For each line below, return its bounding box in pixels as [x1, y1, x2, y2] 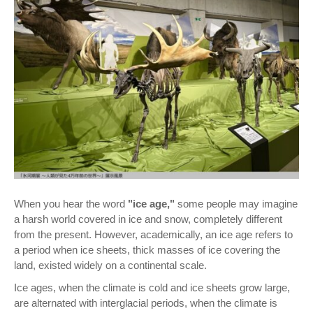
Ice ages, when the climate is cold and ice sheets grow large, [14, 282, 290, 294]
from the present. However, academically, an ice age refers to [14, 228, 293, 241]
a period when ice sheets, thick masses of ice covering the [14, 244, 280, 256]
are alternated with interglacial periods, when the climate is [14, 297, 277, 310]
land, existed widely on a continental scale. [14, 259, 207, 272]
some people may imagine [175, 198, 298, 210]
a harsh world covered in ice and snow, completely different [14, 213, 282, 226]
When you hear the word [14, 198, 128, 210]
